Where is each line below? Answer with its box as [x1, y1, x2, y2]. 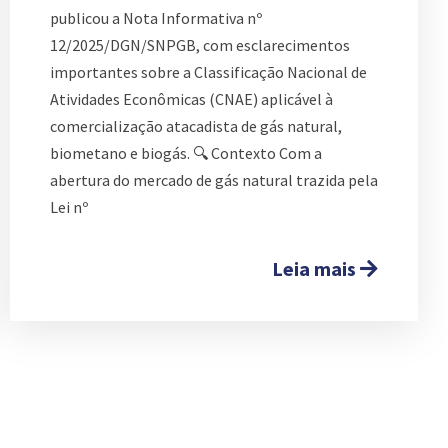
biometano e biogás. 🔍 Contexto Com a [50, 142, 322, 163]
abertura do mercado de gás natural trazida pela [50, 169, 378, 190]
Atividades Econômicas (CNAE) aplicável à [50, 88, 333, 109]
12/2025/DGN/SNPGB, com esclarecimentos [50, 34, 350, 55]
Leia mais [272, 255, 360, 281]
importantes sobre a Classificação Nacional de [50, 61, 367, 82]
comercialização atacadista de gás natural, [50, 115, 342, 136]
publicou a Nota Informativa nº [50, 7, 262, 28]
